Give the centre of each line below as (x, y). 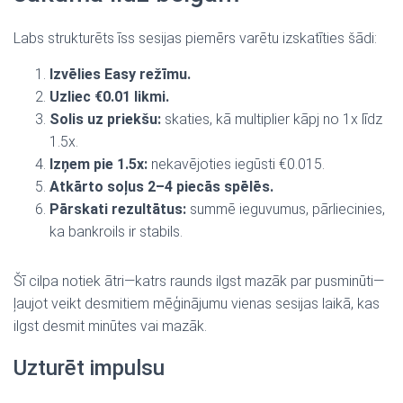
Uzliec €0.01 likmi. (109, 97)
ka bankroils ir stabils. (116, 232)
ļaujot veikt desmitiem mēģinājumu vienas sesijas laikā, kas (197, 304)
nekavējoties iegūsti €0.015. (236, 164)
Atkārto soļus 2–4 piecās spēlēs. (161, 187)
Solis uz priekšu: (105, 119)
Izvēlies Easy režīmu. (120, 74)
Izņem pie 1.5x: (99, 164)
